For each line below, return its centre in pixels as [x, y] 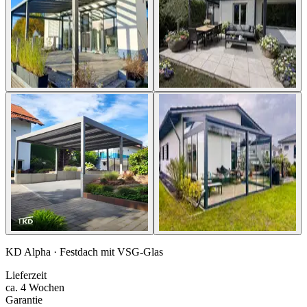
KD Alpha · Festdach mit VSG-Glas [84, 251]
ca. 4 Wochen [35, 287]
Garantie [24, 299]
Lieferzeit [26, 275]
